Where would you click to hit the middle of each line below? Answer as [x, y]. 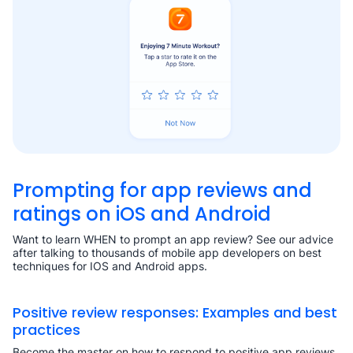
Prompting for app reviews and [162, 191]
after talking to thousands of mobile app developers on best [167, 253]
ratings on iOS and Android [142, 214]
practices [46, 330]
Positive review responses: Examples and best [175, 313]
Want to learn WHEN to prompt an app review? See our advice [173, 240]
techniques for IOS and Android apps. [110, 266]
